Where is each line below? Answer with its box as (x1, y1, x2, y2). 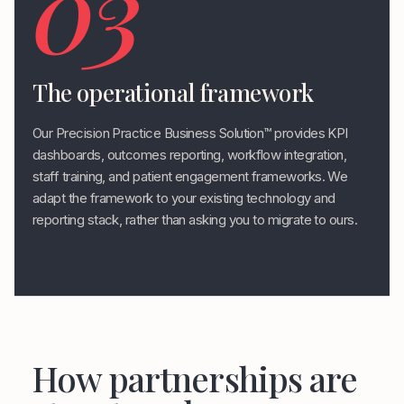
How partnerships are (32, 355, 357, 401)
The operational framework (32, 77, 314, 108)
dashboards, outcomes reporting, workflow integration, (32, 146, 347, 163)
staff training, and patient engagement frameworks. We (32, 168, 348, 185)
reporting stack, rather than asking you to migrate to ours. (32, 211, 358, 228)
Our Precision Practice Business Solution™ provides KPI (32, 124, 348, 142)
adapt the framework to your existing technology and (32, 189, 335, 207)
